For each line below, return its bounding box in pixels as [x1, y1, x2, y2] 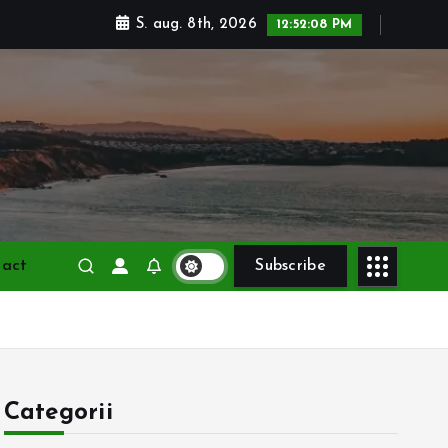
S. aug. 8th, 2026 [130, 17, 262, 32]
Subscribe [255, 258, 326, 274]
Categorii [3, 401, 113, 425]
